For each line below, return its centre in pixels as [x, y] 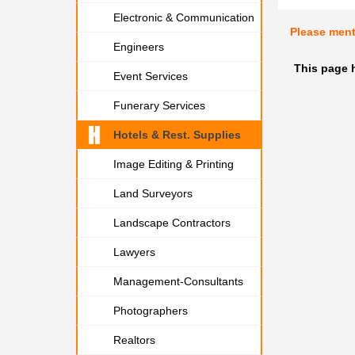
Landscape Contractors [172, 223]
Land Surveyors [153, 193]
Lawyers [134, 252]
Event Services [151, 76]
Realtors [134, 340]
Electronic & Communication [184, 17]
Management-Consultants [178, 281]
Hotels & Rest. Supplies [177, 135]
